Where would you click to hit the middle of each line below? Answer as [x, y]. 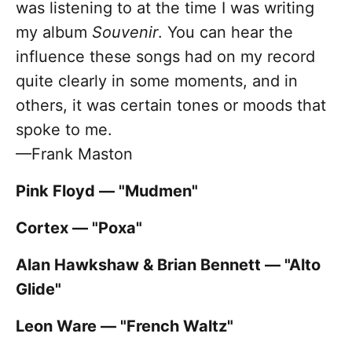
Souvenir [125, 33]
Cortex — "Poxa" [79, 228]
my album [54, 33]
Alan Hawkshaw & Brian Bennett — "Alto [168, 265]
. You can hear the [225, 33]
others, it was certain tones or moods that [171, 106]
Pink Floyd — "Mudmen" [107, 191]
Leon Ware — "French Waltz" [125, 326]
